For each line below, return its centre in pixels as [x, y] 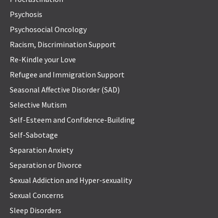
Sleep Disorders [36, 210]
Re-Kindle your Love [43, 60]
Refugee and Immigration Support [67, 75]
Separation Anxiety [41, 150]
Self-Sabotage [34, 135]
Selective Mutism [38, 105]
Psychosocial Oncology [48, 29]
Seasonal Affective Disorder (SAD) [65, 90]
